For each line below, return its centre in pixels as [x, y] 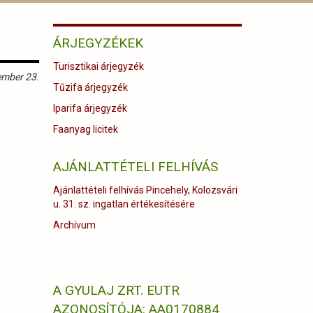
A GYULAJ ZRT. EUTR [116, 290]
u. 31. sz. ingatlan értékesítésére [124, 204]
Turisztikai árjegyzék [98, 66]
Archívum [74, 225]
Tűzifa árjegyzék [90, 87]
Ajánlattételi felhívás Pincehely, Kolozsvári [145, 190]
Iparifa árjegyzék [90, 108]
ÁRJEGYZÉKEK [98, 43]
